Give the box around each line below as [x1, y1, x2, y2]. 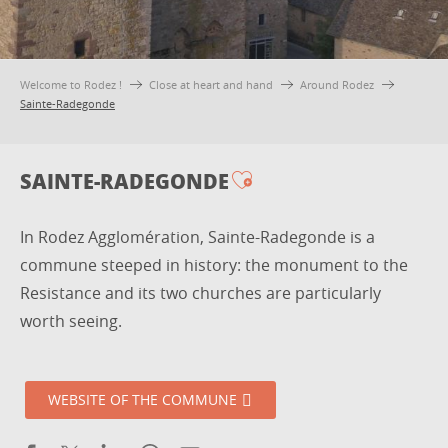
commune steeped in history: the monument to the [20, 253, 408, 276]
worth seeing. [20, 309, 122, 332]
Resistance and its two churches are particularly [20, 281, 381, 304]
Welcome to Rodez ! [20, 77, 122, 93]
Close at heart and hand [149, 77, 273, 93]
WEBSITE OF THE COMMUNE [48, 390, 238, 410]
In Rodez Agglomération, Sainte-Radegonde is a [20, 225, 375, 248]
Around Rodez [300, 77, 374, 93]
